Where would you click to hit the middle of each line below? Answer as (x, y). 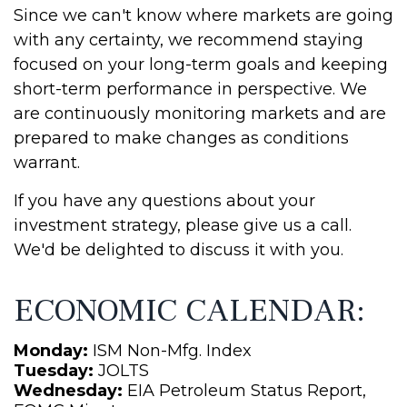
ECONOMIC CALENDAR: (189, 311)
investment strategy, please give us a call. (183, 225)
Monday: (51, 351)
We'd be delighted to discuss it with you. (179, 250)
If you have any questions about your (164, 201)
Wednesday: (68, 391)
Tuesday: (54, 371)
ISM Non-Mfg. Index (170, 351)
